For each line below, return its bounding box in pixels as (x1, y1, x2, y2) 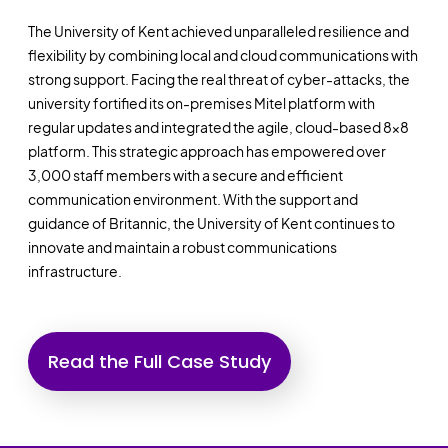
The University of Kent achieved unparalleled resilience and (27, 22, 409, 41)
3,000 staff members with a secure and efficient (27, 166, 343, 185)
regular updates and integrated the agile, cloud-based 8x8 (27, 118, 409, 137)
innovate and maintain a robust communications (27, 238, 337, 257)
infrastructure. (27, 262, 122, 281)
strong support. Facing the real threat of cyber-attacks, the (27, 70, 410, 89)
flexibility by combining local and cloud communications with (27, 46, 418, 65)
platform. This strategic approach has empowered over (27, 142, 386, 161)
